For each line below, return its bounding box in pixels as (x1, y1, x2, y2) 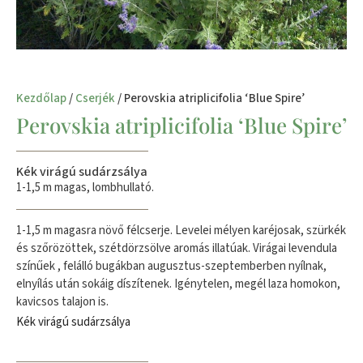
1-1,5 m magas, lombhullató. (16, 179, 154, 197)
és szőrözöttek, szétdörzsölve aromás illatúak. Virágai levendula (16, 240, 337, 258)
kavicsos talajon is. (16, 293, 109, 311)
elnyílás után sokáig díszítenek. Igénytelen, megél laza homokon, (16, 275, 340, 293)
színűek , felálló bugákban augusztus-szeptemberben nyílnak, (16, 258, 327, 275)
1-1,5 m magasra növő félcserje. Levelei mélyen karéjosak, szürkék (16, 222, 346, 240)
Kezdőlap (16, 90, 66, 108)
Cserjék (75, 90, 115, 108)
